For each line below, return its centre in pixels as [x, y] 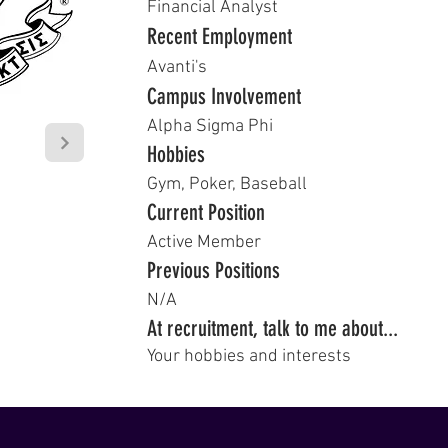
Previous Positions [213, 270]
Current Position [206, 212]
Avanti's [177, 67]
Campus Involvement [224, 96]
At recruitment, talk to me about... [272, 328]
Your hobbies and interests [249, 356]
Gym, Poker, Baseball [227, 184]
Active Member [204, 242]
